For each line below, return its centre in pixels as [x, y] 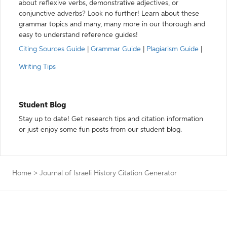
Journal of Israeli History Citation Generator [108, 173]
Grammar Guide [116, 49]
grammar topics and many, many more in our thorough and [112, 24]
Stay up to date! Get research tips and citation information [111, 119]
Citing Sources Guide [52, 49]
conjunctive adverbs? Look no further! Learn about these [109, 14]
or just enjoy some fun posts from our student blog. [100, 130]
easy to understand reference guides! [78, 35]
